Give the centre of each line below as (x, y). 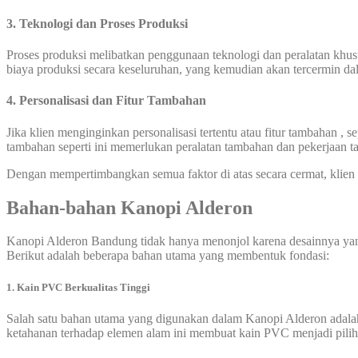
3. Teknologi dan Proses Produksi (97, 23)
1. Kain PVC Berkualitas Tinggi (78, 287)
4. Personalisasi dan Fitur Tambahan (106, 101)
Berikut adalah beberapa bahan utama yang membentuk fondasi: (168, 256)
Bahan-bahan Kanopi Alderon (132, 207)
